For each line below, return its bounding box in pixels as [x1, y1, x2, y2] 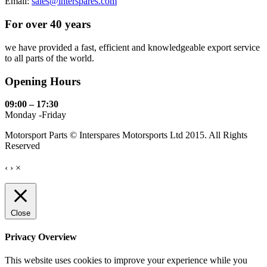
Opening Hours [5, 74, 80, 88]
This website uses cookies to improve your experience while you [5, 255, 247, 266]
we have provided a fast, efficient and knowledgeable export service [5, 42, 260, 52]
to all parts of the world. [5, 52, 94, 63]
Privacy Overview [5, 232, 77, 243]
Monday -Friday [5, 110, 66, 120]
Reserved [5, 141, 40, 151]
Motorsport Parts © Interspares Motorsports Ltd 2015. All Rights [5, 130, 247, 141]
